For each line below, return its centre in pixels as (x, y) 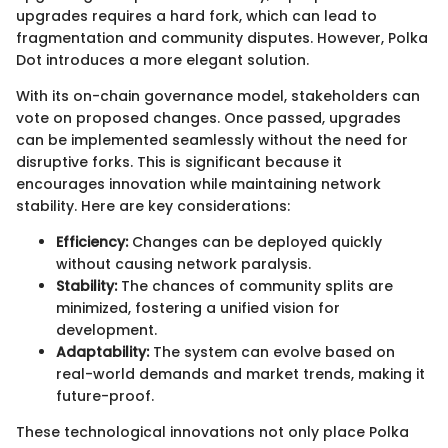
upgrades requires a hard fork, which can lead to (196, 16)
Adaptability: (102, 352)
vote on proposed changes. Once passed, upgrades (208, 118)
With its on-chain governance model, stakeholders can (218, 96)
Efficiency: (92, 242)
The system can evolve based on (272, 352)
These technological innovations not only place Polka (212, 432)
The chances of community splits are (255, 286)
